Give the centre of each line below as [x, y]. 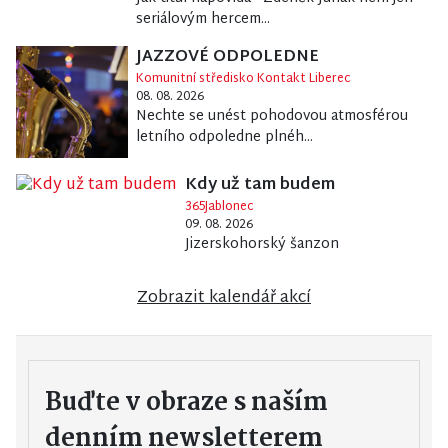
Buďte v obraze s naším [186, 402]
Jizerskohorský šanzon [262, 244]
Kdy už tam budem [260, 185]
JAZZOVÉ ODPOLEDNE [227, 57]
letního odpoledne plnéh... [224, 137]
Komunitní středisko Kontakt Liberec [243, 78]
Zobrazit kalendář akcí [224, 298]
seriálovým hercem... [202, 19]
